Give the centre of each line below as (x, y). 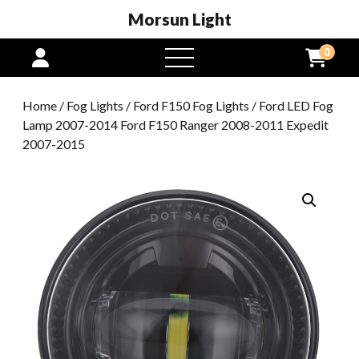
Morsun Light (179, 19)
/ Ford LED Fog (291, 105)
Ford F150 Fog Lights (191, 105)
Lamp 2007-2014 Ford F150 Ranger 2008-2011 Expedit (175, 125)
